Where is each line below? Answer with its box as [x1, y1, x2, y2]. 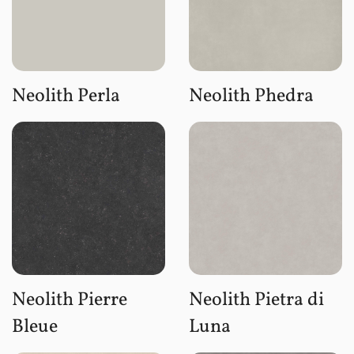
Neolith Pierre [12, 286, 127, 314]
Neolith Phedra [189, 82, 314, 110]
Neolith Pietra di [189, 286, 324, 314]
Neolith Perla [12, 82, 120, 110]
